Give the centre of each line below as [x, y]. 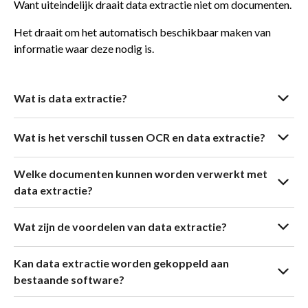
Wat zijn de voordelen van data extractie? [120, 226]
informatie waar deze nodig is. [84, 48]
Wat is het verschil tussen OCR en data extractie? [140, 137]
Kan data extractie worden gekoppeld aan [121, 263]
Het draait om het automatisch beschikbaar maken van [142, 32]
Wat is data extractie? [70, 98]
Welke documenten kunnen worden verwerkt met [141, 173]
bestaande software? [69, 279]
